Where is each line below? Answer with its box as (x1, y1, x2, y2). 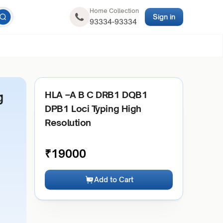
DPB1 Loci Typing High (45, 103, 141, 114)
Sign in (152, 12, 175, 21)
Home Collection (89, 7, 139, 14)
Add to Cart (94, 175, 133, 184)
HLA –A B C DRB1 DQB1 (45, 89, 148, 100)
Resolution (45, 117, 91, 128)
